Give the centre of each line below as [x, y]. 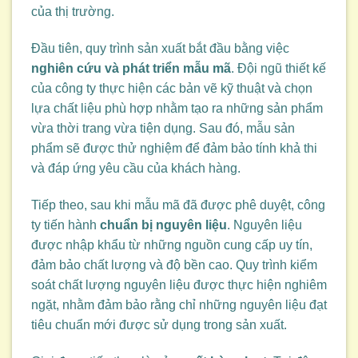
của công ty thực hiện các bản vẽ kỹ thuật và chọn [172, 88]
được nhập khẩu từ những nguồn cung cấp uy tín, [172, 245]
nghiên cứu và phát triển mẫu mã [131, 68]
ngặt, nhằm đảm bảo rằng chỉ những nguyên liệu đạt [179, 304]
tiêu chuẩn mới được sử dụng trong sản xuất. [159, 324]
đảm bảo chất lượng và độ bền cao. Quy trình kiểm [174, 265]
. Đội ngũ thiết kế [278, 68]
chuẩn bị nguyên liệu [163, 225]
